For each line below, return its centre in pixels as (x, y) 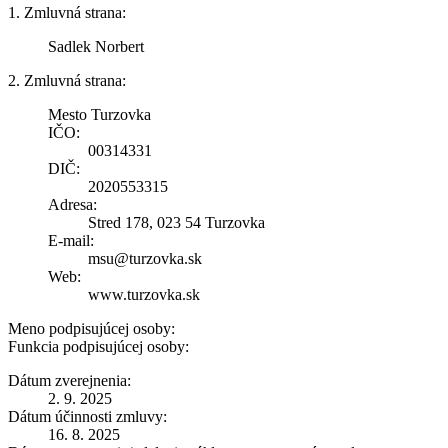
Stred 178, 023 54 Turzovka (176, 222)
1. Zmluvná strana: (67, 12)
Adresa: (72, 204)
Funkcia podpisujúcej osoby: (98, 346)
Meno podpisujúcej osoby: (91, 328)
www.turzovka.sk (144, 294)
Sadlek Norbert (96, 46)
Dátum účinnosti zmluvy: (87, 416)
